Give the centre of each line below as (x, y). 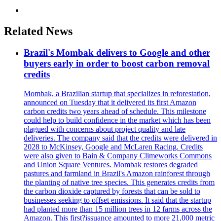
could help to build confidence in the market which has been (117, 120)
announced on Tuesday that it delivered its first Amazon (110, 103)
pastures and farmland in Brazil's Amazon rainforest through (117, 174)
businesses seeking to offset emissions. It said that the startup (117, 200)
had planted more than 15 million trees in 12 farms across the (118, 209)
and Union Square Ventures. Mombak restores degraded (111, 165)
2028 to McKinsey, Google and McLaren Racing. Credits (113, 147)
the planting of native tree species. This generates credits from (119, 183)
